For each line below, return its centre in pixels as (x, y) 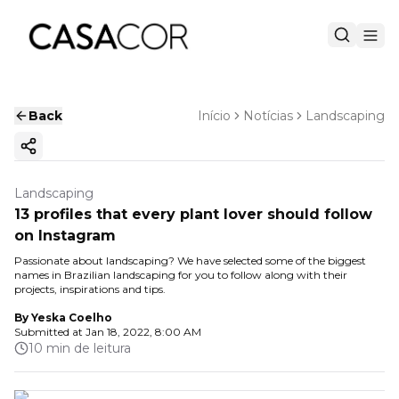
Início (214, 116)
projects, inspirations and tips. (90, 289)
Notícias (268, 116)
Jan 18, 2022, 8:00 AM (143, 332)
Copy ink (57, 154)
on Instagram (65, 236)
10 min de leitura (80, 348)
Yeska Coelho (72, 318)
